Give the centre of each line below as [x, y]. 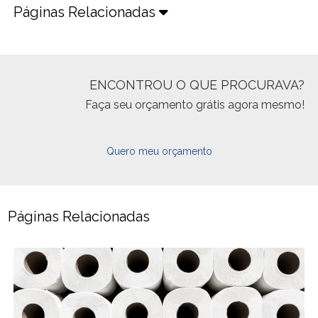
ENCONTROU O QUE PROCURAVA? [197, 85]
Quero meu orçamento [159, 151]
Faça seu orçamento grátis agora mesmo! [194, 105]
